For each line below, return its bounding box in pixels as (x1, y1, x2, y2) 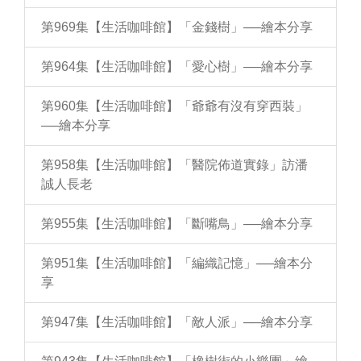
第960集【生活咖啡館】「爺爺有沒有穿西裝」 (41, 99, 308, 113)
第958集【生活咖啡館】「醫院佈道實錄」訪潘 (41, 158, 308, 172)
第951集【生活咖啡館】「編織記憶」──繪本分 (41, 256, 313, 270)
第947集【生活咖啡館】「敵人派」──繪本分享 (41, 315, 313, 329)
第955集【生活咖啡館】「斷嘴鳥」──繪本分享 (41, 217, 313, 230)
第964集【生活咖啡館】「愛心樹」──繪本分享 (41, 60, 313, 73)
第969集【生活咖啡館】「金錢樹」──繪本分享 (41, 20, 313, 34)
